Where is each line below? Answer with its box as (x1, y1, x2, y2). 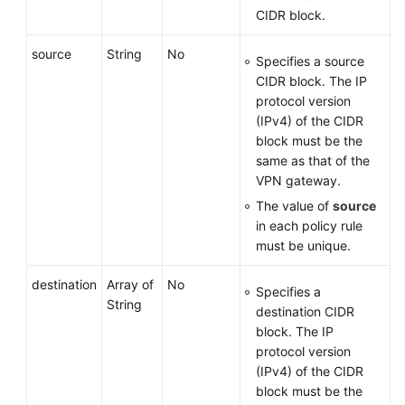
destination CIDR (256, 304, 354, 319)
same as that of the (256, 153, 370, 168)
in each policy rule (256, 218, 363, 233)
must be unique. (256, 238, 351, 253)
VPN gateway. (256, 173, 341, 188)
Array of (107, 277, 154, 292)
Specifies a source (256, 53, 364, 69)
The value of (256, 198, 333, 213)
